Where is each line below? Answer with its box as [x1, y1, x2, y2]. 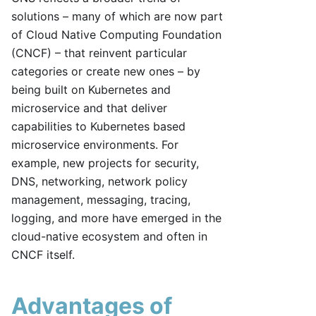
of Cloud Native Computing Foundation [11, 28, 221, 42]
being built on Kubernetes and [11, 83, 171, 97]
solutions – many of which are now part [11, 9, 223, 24]
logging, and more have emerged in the [11, 211, 221, 226]
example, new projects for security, [11, 156, 199, 171]
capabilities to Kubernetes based [11, 119, 186, 134]
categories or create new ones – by [11, 64, 200, 79]
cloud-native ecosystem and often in [11, 229, 207, 244]
